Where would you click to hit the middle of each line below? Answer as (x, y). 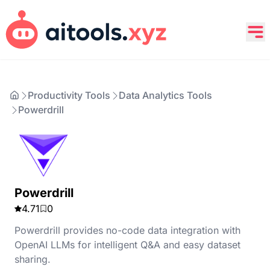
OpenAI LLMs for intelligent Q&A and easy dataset (127, 245)
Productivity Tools (69, 95)
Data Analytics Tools (165, 95)
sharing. (33, 259)
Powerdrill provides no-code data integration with (127, 230)
